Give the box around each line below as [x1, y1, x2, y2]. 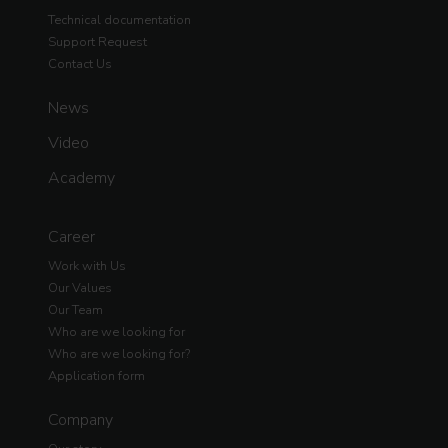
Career [48, 226, 95, 249]
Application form [48, 367, 145, 386]
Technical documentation [48, 11, 191, 30]
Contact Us [48, 55, 112, 74]
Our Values [48, 279, 112, 298]
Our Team [48, 301, 103, 320]
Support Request [48, 33, 147, 52]
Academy [48, 167, 115, 190]
